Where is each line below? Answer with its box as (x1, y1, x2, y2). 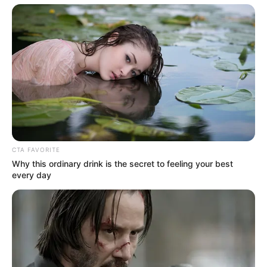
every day (12, 170, 51, 181)
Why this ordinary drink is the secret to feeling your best (12, 159, 233, 169)
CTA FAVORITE (12, 146, 60, 154)
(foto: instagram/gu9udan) (85, 250, 182, 263)
